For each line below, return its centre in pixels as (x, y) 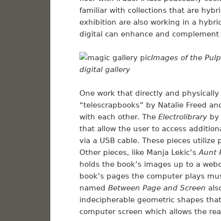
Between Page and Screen (158, 188)
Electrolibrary (183, 117)
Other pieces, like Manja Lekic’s (139, 153)
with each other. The (119, 117)
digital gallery (105, 70)
